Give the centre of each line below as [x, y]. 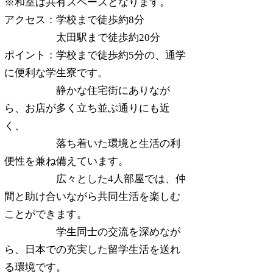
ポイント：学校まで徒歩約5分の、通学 [95, 55]
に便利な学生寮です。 [56, 73]
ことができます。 [46, 214]
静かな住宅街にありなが [87, 90]
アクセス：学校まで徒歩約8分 [74, 20]
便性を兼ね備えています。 [66, 161]
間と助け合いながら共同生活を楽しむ [92, 197]
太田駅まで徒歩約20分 [87, 37]
